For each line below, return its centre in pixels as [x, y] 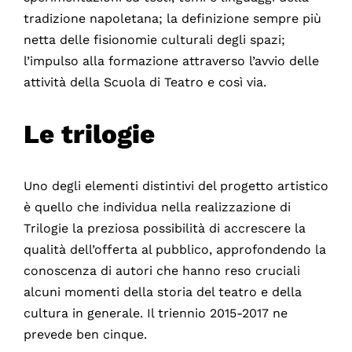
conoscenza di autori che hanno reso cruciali [161, 271]
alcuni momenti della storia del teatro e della [162, 292]
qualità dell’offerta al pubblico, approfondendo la [174, 250]
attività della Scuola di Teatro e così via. [145, 82]
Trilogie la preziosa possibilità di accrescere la [164, 229]
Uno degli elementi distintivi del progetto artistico [176, 186]
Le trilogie [89, 134]
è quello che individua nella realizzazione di [157, 207]
